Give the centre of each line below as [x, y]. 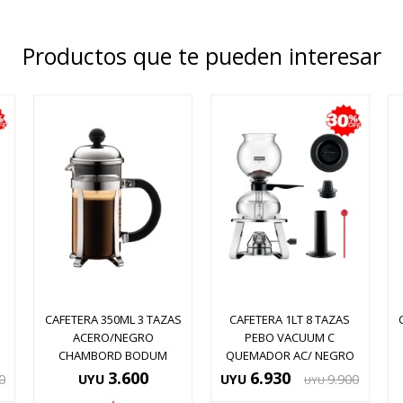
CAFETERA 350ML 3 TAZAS [113, 320]
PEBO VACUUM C [290, 338]
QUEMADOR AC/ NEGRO [290, 356]
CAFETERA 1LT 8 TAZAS [290, 320]
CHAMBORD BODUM [113, 356]
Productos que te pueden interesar [201, 56]
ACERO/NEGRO [113, 338]
